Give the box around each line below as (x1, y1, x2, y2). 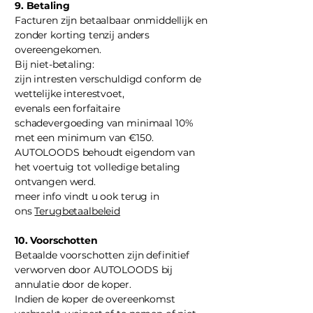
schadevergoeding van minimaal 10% (15, 117, 194, 129)
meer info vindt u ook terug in (15, 190, 159, 203)
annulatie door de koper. (15, 278, 131, 291)
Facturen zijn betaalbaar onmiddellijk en (15, 14, 208, 27)
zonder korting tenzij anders (15, 29, 150, 41)
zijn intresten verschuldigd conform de (15, 73, 201, 85)
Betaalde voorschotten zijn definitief (15, 249, 189, 261)
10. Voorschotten (15, 234, 98, 247)
